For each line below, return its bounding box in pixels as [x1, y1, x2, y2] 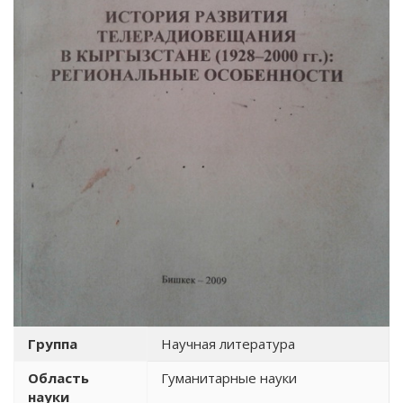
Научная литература [161, 334, 295, 353]
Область [28, 368, 89, 387]
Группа [28, 334, 77, 353]
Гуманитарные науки [161, 368, 297, 387]
